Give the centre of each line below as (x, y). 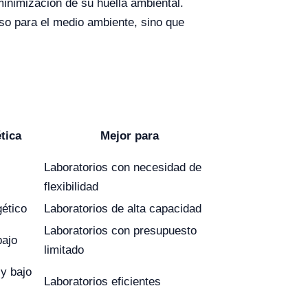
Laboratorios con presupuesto (120, 231)
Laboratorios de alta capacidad (123, 209)
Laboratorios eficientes (102, 282)
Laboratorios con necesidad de (123, 167)
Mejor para (130, 136)
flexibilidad (71, 187)
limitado (64, 250)
